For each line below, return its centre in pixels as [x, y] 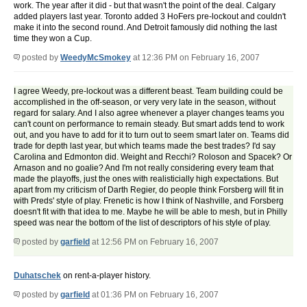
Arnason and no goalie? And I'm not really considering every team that [144, 168]
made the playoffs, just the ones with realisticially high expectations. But [146, 179]
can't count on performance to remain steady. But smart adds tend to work [149, 124]
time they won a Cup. [53, 39]
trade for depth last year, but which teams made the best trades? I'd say [145, 146]
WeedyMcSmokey [96, 58]
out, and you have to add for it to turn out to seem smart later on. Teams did [151, 135]
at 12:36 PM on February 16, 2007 [195, 58]
